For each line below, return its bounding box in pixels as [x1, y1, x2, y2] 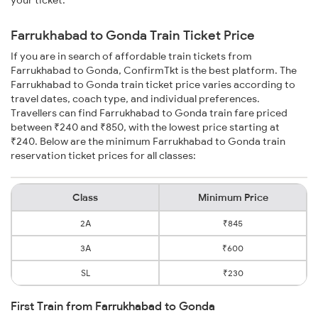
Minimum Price [197, 191, 268, 204]
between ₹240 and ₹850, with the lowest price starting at [11, 121, 280, 134]
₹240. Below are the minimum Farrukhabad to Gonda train [11, 135, 285, 148]
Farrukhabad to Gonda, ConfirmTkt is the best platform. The [11, 64, 297, 77]
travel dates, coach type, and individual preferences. [11, 92, 260, 106]
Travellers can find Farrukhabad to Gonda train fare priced [11, 106, 287, 120]
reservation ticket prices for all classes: [11, 149, 196, 163]
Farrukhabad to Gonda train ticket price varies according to [11, 78, 295, 92]
